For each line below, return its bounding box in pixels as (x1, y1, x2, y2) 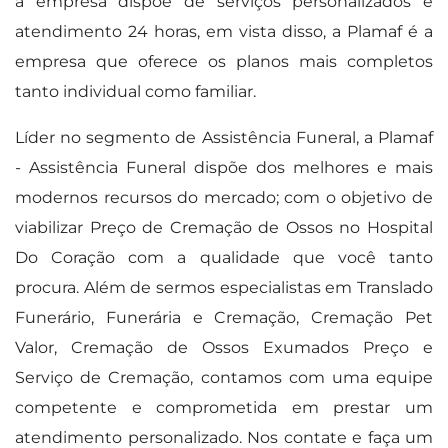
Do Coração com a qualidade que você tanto (15, 247, 433, 267)
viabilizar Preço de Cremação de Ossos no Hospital (15, 217, 433, 237)
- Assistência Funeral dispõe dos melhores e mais (15, 157, 433, 177)
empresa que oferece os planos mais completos (15, 51, 433, 71)
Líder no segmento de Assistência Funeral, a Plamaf (15, 127, 433, 147)
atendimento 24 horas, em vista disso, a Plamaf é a (15, 21, 433, 41)
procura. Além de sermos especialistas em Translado (15, 277, 433, 297)
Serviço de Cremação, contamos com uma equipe (15, 367, 433, 387)
